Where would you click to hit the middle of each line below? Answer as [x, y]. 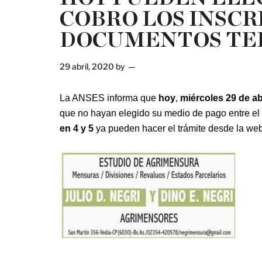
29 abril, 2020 [87, 66]
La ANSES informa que [109, 98]
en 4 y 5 [77, 128]
